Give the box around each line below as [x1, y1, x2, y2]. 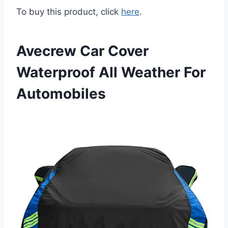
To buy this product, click [16, 7, 121, 17]
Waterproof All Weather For [16, 64, 206, 81]
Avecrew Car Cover [16, 42, 149, 60]
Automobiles [16, 85, 106, 103]
